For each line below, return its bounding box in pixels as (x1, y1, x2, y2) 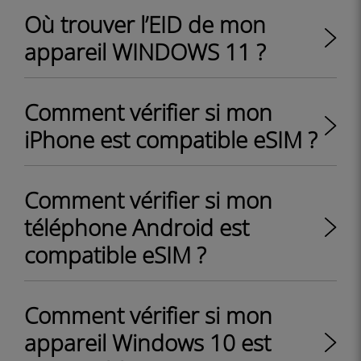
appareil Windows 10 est (24, 327, 271, 358)
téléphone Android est (24, 212, 249, 243)
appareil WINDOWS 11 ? (24, 36, 266, 67)
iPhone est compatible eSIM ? (24, 124, 317, 155)
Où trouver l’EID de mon (24, 9, 266, 39)
